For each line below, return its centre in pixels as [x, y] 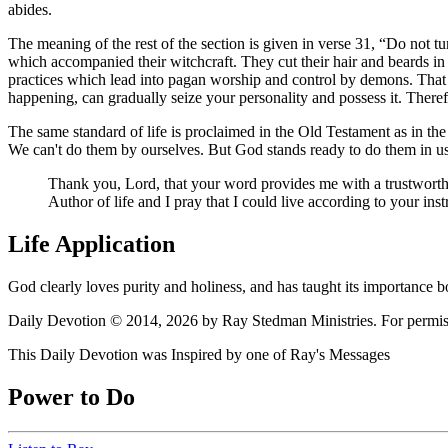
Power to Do [71, 396]
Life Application [91, 244]
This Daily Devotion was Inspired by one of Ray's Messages [199, 354]
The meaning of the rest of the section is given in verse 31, [193, 44]
